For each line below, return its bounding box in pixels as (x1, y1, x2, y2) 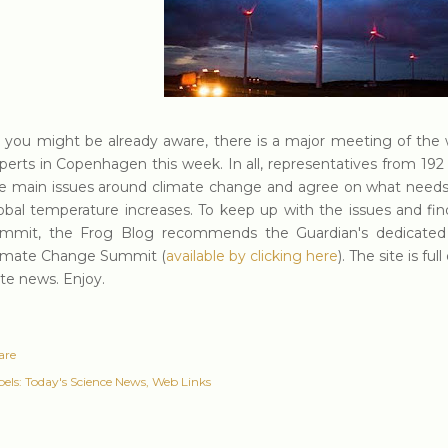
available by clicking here (166, 247, 338, 265)
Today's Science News (25, 374, 146, 389)
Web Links (152, 374, 211, 389)
